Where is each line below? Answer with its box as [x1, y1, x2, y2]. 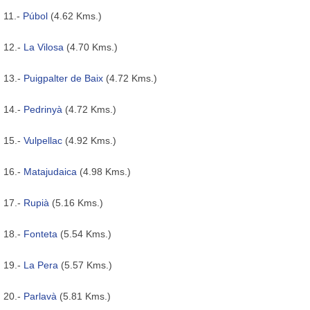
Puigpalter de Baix [24, 72, 103, 84]
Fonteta [24, 228, 57, 239]
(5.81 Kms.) [57, 290, 111, 302]
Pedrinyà [24, 103, 62, 115]
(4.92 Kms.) [62, 134, 116, 146]
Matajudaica [24, 165, 77, 177]
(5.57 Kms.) [58, 259, 112, 271]
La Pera [24, 259, 58, 271]
